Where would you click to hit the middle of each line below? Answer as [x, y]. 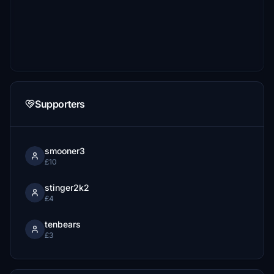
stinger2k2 [67, 187]
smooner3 [65, 151]
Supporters [60, 104]
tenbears [63, 224]
